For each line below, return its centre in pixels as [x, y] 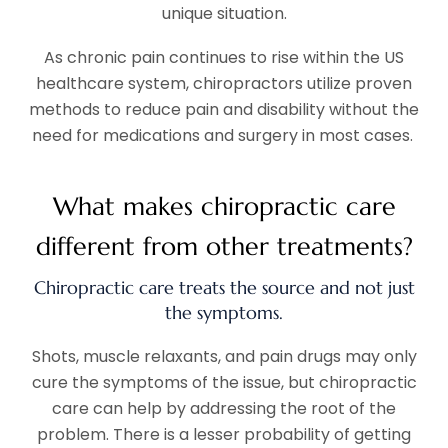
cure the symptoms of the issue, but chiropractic [224, 382]
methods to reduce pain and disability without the [224, 109]
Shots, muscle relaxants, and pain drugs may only [224, 356]
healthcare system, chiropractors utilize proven [224, 83]
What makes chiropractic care [224, 206]
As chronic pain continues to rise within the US [224, 57]
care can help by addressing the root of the [224, 408]
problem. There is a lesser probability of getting [224, 434]
